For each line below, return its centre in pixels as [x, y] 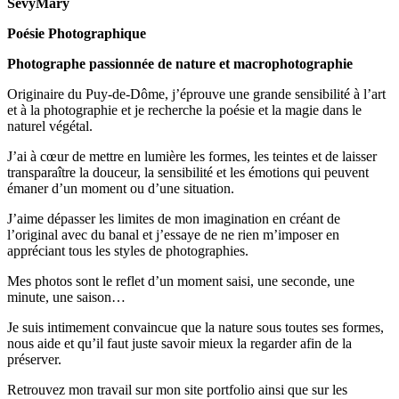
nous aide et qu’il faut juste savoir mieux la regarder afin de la [179, 343]
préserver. [34, 359]
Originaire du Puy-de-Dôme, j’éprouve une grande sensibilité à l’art [196, 94]
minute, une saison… [66, 297]
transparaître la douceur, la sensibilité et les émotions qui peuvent [188, 172]
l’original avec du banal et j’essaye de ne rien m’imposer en [173, 234]
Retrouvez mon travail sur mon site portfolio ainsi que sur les [177, 389]
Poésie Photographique [77, 33]
